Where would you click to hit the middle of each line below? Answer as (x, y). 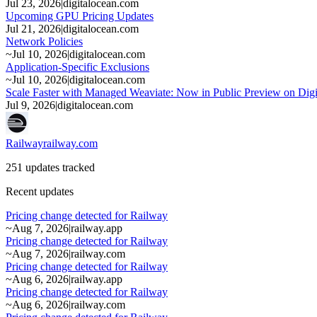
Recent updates (40, 191)
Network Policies (44, 41)
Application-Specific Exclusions (77, 67)
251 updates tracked (50, 167)
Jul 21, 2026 (33, 28)
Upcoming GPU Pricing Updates (80, 16)
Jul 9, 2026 (30, 105)
